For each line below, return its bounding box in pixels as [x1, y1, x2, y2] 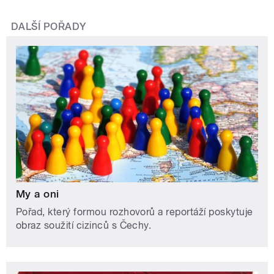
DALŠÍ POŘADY [11, 21, 86, 33]
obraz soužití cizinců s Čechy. [16, 220, 152, 232]
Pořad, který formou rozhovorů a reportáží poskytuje [16, 206, 253, 218]
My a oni [16, 188, 59, 201]
